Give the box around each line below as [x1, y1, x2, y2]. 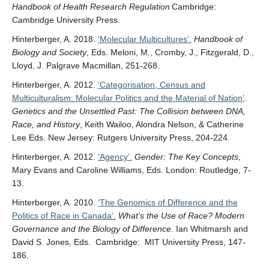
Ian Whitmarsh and [176, 224, 248, 234]
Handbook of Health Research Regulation [12, 2, 170, 11]
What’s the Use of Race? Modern [118, 211, 244, 220]
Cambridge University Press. [12, 15, 120, 25]
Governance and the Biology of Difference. [12, 224, 176, 234]
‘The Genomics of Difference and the [98, 198, 238, 207]
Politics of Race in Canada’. [12, 211, 116, 220]
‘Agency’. [98, 152, 132, 162]
